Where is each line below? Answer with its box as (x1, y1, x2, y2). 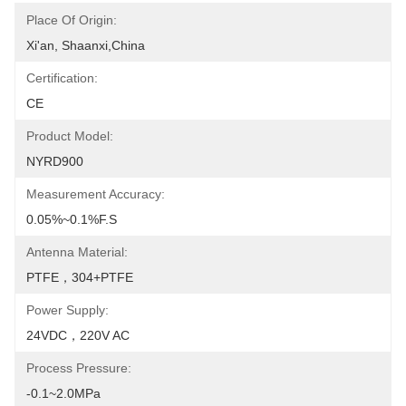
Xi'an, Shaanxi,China (26, 38, 145, 53)
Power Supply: (26, 303, 109, 317)
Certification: (26, 71, 98, 85)
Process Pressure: (26, 361, 131, 375)
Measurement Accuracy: (26, 187, 165, 201)
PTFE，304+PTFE (26, 270, 133, 285)
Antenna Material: (26, 245, 128, 259)
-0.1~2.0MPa (26, 386, 101, 401)
